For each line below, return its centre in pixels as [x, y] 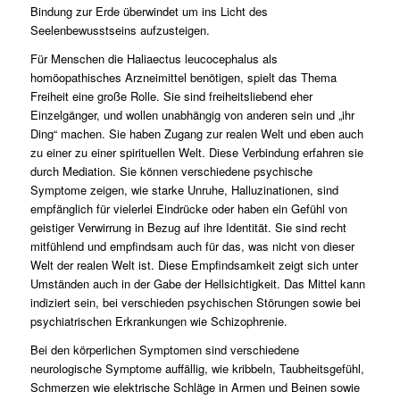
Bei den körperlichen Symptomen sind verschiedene [164, 349]
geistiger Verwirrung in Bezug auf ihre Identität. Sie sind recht [188, 227]
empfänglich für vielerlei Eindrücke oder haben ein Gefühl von [188, 208]
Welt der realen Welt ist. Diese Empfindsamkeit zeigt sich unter [194, 264]
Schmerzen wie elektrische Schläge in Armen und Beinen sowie [195, 387]
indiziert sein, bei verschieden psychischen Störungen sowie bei [195, 302]
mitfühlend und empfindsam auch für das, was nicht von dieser [192, 246]
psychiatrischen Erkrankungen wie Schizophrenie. [158, 321]
